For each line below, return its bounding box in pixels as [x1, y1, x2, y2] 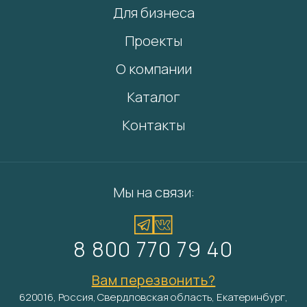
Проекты [125, 32, 182, 50]
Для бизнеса [112, 3, 195, 22]
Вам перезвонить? [91, 271, 216, 289]
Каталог [127, 88, 180, 106]
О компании [115, 60, 192, 78]
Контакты [122, 116, 185, 134]
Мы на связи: [112, 183, 195, 201]
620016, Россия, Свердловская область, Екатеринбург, [19, 290, 288, 304]
